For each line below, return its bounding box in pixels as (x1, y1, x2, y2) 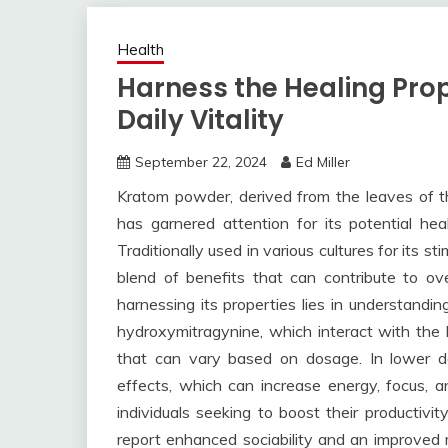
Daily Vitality (117, 102, 284, 138)
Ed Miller (296, 153, 350, 171)
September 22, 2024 (135, 153, 267, 171)
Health (117, 40, 164, 59)
